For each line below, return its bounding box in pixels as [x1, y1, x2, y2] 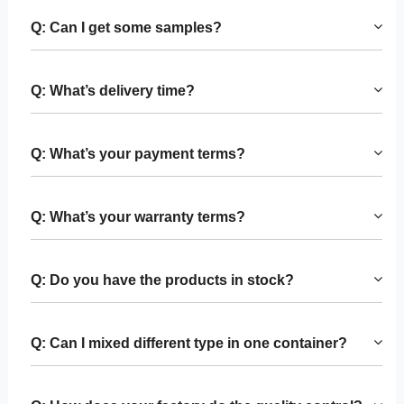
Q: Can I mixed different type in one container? [30, 335, 347, 352]
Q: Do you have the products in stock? [30, 272, 294, 289]
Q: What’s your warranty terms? [30, 209, 245, 225]
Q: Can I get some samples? [30, 20, 222, 36]
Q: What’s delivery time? [30, 83, 195, 99]
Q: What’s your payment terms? [30, 146, 245, 162]
